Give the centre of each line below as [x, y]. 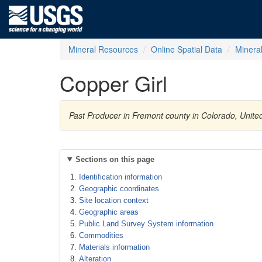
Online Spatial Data [187, 49]
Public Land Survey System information [146, 224]
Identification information [120, 177]
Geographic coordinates [119, 189]
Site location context [114, 200]
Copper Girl [113, 83]
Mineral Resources [103, 49]
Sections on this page [115, 159]
